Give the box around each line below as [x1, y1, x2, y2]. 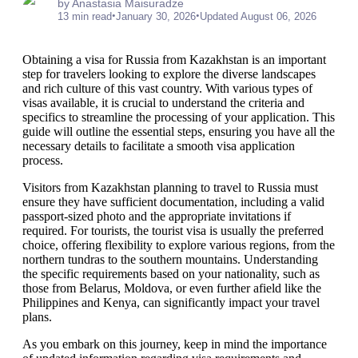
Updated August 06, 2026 [200, 10, 316, 22]
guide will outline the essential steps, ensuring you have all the [22, 125, 335, 138]
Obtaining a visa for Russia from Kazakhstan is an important [22, 53, 326, 66]
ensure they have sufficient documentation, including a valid [22, 195, 324, 209]
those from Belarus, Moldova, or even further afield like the [22, 281, 321, 295]
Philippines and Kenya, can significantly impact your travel [22, 296, 320, 309]
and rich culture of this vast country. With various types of [22, 82, 312, 95]
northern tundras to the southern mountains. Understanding [22, 253, 318, 266]
